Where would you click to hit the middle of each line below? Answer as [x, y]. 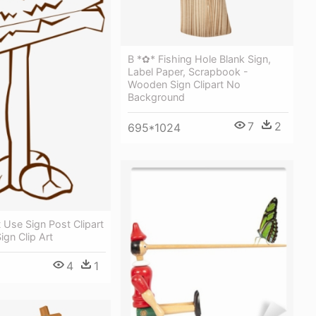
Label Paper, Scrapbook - [188, 71]
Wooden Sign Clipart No [184, 84]
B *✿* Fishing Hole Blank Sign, [199, 59]
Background [156, 97]
